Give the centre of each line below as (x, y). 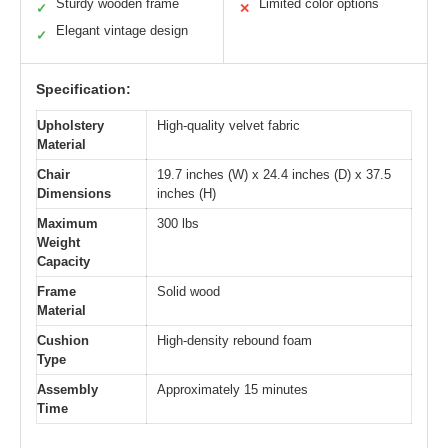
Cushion (63, 340)
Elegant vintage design (122, 30)
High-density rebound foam (234, 340)
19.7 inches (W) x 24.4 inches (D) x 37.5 (274, 174)
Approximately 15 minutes (232, 389)
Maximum (67, 223)
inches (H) (186, 193)
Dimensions (74, 193)
